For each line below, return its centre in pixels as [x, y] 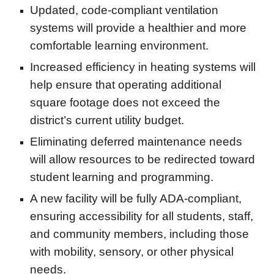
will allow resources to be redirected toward [143, 159]
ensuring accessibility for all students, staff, [142, 216]
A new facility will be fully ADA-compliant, [136, 198]
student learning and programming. [122, 177]
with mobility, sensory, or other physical [132, 252]
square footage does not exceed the [125, 102]
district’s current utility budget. [107, 120]
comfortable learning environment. [120, 46]
